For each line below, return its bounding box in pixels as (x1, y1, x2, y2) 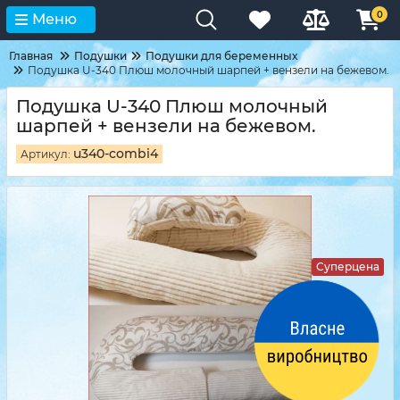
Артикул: (21, 147, 73, 161)
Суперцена (316, 260, 379, 273)
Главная (9, 49, 53, 62)
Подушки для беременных (146, 49, 297, 62)
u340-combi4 (73, 146, 158, 162)
